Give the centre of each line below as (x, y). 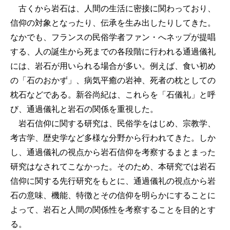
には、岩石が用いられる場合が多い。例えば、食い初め (113, 66)
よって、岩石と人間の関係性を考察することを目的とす (113, 210)
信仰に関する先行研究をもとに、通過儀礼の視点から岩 (113, 181)
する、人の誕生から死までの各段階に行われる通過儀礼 (113, 52)
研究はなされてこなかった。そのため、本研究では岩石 (113, 167)
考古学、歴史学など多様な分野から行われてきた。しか (113, 138)
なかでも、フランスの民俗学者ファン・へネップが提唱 (113, 37)
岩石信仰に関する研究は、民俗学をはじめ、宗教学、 (113, 124)
